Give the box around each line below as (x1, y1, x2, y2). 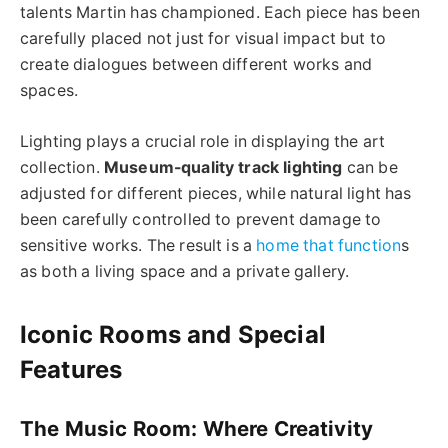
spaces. (20, 80, 79, 100)
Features (20, 354, 123, 384)
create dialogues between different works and (20, 54, 373, 74)
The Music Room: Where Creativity (20, 416, 374, 442)
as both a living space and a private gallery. (20, 261, 350, 281)
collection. (20, 157, 104, 177)
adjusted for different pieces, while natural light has (20, 183, 412, 203)
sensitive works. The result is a (20, 235, 253, 255)
